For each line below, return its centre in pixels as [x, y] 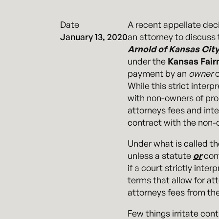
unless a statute [160, 155]
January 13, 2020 [94, 36]
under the [148, 61]
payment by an [158, 73]
